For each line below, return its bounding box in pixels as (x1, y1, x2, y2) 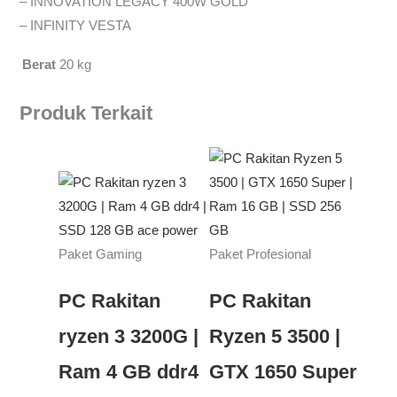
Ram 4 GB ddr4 (58, 360, 199, 383)
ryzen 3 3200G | (58, 324, 199, 347)
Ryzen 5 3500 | (208, 324, 340, 347)
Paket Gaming (58, 247, 143, 262)
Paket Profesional (208, 247, 311, 262)
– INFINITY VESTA (19, 18, 132, 33)
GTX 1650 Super (208, 360, 357, 383)
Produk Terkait (19, 102, 153, 125)
